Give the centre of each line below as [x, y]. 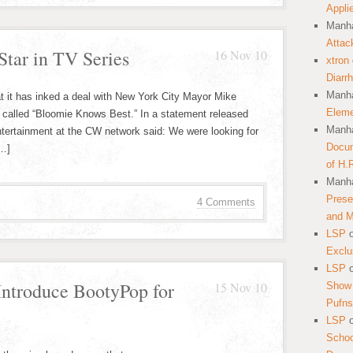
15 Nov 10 [241, 287]
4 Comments [226, 202]
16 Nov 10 [241, 55]
